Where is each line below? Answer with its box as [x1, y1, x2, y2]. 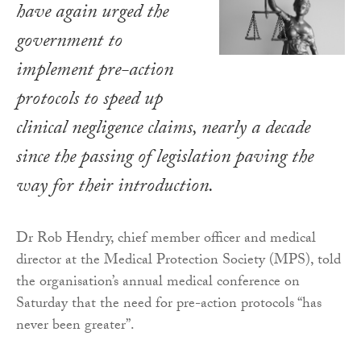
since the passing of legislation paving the [16, 142, 313, 176]
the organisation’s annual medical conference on [16, 270, 300, 296]
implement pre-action [16, 55, 173, 89]
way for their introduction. [16, 171, 214, 205]
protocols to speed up [16, 84, 163, 118]
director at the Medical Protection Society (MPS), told [16, 248, 341, 274]
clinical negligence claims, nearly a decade [16, 113, 310, 147]
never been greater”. [16, 313, 135, 339]
